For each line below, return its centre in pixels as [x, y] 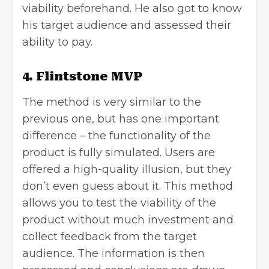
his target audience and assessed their [127, 25]
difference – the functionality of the [116, 135]
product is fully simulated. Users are [119, 152]
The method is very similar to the [112, 102]
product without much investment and [128, 219]
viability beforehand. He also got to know [132, 8]
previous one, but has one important [121, 119]
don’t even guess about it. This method [128, 186]
